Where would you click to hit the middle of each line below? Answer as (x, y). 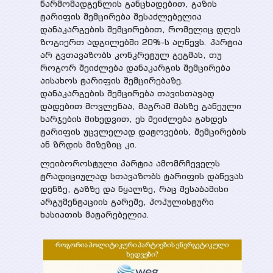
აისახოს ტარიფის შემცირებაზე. (112, 81)
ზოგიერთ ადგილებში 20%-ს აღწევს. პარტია (141, 42)
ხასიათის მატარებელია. (95, 215)
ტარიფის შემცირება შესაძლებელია (121, 17)
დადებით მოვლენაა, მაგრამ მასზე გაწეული (140, 106)
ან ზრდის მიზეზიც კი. (89, 145)
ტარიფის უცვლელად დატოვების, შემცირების (143, 132)
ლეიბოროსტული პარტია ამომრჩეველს (130, 164)
